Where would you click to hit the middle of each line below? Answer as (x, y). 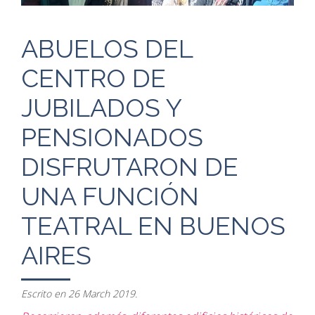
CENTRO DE (94, 78)
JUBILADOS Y (101, 107)
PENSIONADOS (112, 137)
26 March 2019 (102, 293)
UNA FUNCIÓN (110, 196)
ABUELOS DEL (107, 48)
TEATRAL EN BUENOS (153, 225)
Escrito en (45, 293)
